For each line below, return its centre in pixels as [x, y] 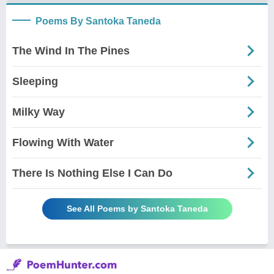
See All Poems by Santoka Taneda [137, 208]
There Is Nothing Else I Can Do [92, 173]
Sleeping [35, 81]
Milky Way [39, 112]
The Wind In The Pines [71, 50]
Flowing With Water [63, 142]
